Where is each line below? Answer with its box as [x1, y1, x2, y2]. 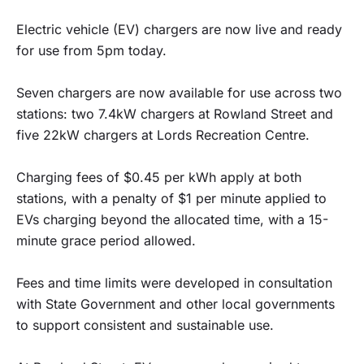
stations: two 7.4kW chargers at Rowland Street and [16, 106, 333, 122]
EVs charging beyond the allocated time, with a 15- [16, 211, 328, 227]
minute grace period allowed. [16, 232, 196, 249]
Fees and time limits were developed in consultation [16, 275, 332, 291]
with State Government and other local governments [16, 296, 335, 312]
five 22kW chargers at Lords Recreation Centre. [16, 127, 310, 143]
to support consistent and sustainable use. [16, 317, 274, 333]
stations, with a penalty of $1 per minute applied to [16, 190, 327, 206]
